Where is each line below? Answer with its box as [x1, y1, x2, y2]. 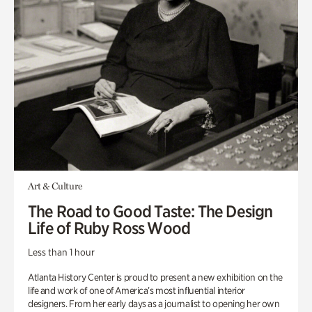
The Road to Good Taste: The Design [28, 201, 273, 221]
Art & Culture [28, 180, 83, 192]
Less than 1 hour [28, 247, 95, 258]
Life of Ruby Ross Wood [28, 218, 191, 238]
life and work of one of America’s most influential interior [28, 285, 246, 296]
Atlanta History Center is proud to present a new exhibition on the [28, 272, 283, 283]
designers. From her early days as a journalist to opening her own [28, 298, 280, 309]
